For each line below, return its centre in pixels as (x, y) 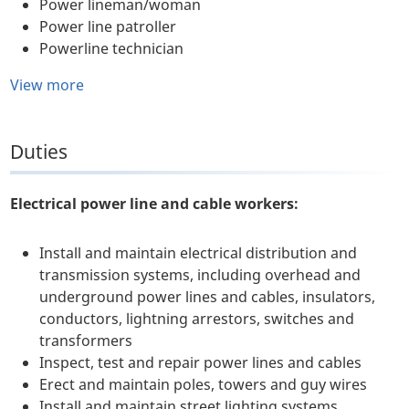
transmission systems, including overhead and (200, 275)
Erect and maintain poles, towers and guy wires (204, 385)
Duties (39, 152)
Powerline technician (112, 49)
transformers (86, 341)
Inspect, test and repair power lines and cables (201, 363)
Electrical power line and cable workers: (155, 204)
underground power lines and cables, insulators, (208, 297)
